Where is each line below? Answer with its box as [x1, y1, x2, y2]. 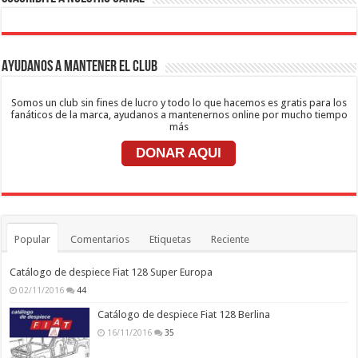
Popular [14, 233, 51, 246]
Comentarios [70, 233, 130, 246]
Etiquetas [149, 233, 192, 246]
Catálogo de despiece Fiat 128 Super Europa [10, 266, 213, 279]
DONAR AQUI [136, 145, 222, 161]
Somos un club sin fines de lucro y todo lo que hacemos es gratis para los [10, 97, 347, 109]
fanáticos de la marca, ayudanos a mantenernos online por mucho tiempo [10, 109, 348, 121]
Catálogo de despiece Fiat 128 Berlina [97, 308, 271, 321]
